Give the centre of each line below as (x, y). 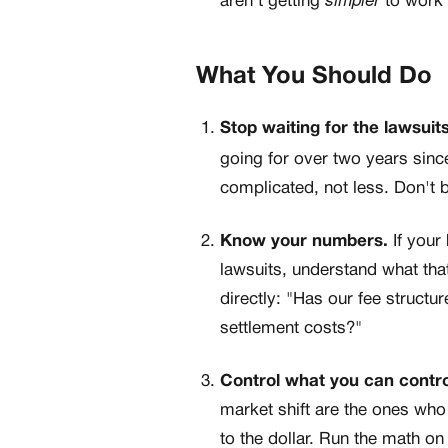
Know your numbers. (304, 242)
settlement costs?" (291, 329)
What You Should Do (314, 77)
